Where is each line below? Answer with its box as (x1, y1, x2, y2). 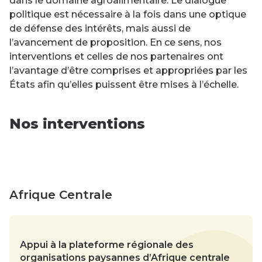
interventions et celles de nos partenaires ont (9, 50, 223, 62)
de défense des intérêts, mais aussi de (9, 22, 191, 34)
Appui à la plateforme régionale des (20, 239, 194, 251)
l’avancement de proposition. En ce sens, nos (9, 36, 222, 48)
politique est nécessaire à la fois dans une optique (9, 8, 246, 20)
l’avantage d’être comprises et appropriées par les (9, 64, 247, 76)
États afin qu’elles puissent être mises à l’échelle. (9, 78, 239, 90)
